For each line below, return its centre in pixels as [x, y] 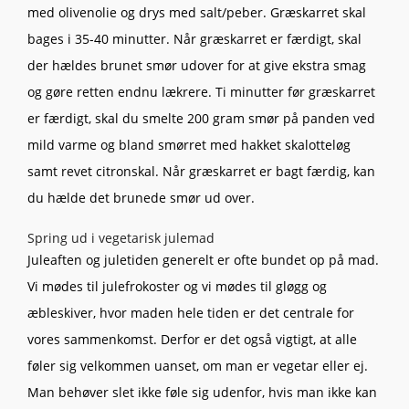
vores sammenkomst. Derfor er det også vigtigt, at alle [192, 339]
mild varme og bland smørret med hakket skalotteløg [189, 144]
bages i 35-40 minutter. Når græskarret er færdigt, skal [194, 38]
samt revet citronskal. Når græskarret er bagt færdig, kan [201, 171]
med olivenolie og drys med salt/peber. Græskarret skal [197, 12]
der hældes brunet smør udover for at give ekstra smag [197, 65]
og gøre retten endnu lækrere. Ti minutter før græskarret [201, 91]
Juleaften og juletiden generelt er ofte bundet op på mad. [203, 259]
